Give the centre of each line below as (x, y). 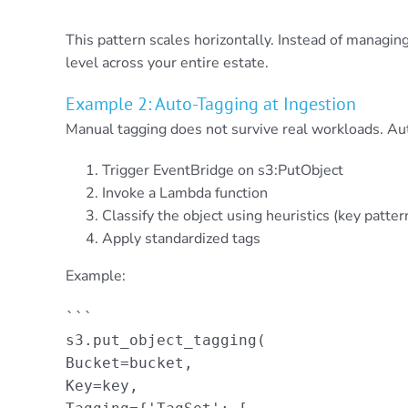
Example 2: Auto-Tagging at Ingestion (210, 103)
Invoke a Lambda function (184, 193)
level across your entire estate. (167, 62)
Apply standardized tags (181, 238)
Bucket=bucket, (129, 362)
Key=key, (102, 385)
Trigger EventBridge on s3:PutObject (222, 170)
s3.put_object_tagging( (165, 340)
